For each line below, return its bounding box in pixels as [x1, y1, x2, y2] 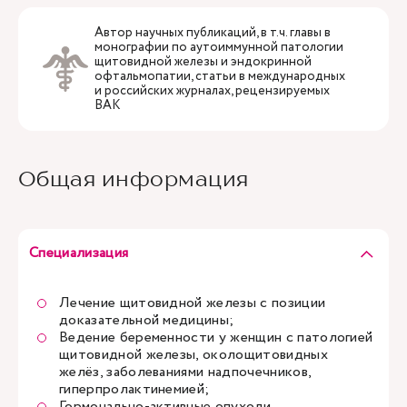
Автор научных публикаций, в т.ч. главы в [94, 24, 331, 42]
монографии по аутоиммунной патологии [94, 38, 343, 56]
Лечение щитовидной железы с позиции [59, 293, 326, 313]
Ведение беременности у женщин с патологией [59, 327, 373, 348]
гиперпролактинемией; [59, 379, 210, 400]
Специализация [29, 243, 129, 263]
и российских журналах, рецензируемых [94, 82, 330, 100]
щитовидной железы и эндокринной [94, 53, 312, 71]
